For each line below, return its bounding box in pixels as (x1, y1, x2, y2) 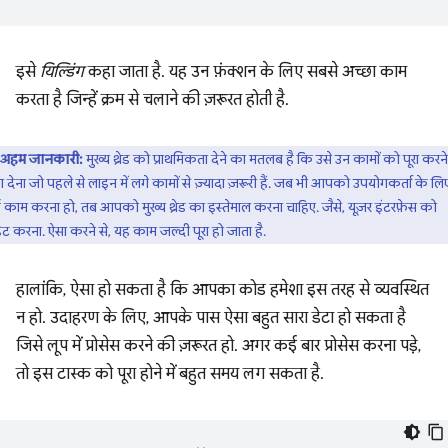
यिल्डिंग (40, 62, 84, 83)
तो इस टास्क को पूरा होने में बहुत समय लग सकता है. (16, 364, 324, 385)
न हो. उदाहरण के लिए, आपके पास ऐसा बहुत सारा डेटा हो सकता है (16, 308, 406, 329)
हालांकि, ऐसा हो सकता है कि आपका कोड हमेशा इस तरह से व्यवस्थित (16, 280, 429, 301)
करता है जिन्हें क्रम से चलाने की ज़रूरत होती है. (16, 90, 289, 111)
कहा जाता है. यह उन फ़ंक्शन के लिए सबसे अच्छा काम (84, 62, 407, 83)
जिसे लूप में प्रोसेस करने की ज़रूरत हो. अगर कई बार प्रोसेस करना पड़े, (16, 336, 421, 357)
